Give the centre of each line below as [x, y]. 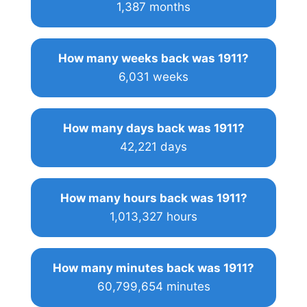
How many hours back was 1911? [153, 198]
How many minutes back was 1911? [153, 268]
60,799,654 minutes [153, 286]
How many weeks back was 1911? [153, 58]
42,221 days [153, 146]
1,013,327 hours [153, 216]
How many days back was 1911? [153, 128]
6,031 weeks [153, 76]
